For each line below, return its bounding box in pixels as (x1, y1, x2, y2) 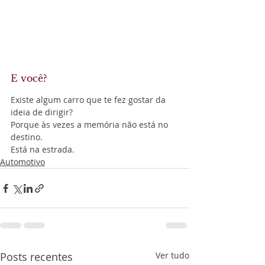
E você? (11, 72, 47, 85)
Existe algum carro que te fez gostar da (11, 94, 168, 106)
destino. (11, 131, 43, 143)
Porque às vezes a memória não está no (11, 119, 170, 131)
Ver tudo (156, 250, 189, 261)
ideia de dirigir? (11, 106, 73, 118)
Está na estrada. (11, 144, 75, 156)
